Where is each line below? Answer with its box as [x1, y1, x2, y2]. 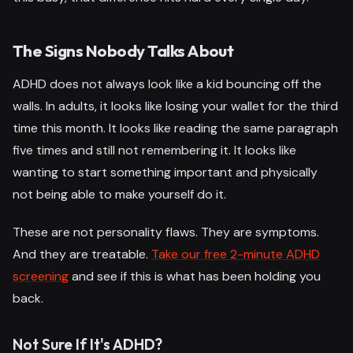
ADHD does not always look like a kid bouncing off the [13, 75, 321, 92]
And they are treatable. [13, 245, 151, 262]
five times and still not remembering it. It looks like [13, 141, 296, 158]
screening [13, 267, 69, 284]
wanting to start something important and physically [13, 163, 318, 180]
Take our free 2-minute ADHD [151, 245, 320, 262]
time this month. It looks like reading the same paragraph [13, 119, 338, 136]
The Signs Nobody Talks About [13, 39, 234, 61]
